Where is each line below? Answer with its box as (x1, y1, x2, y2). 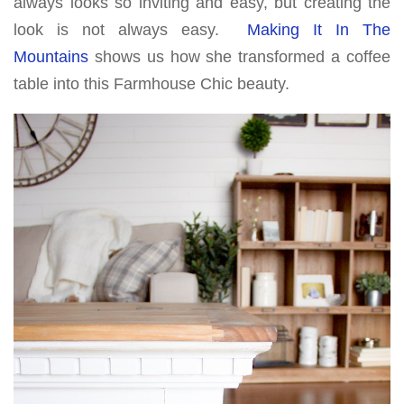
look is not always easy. (14, 21, 247, 40)
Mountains (14, 48, 88, 67)
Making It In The (246, 21, 391, 40)
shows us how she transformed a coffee (88, 48, 390, 67)
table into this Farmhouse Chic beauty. (14, 75, 289, 94)
